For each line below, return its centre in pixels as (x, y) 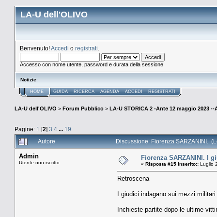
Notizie (28, 80)
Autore (46, 141)
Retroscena (133, 178)
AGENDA (110, 92)
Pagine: (25, 129)
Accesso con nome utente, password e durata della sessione (92, 64)
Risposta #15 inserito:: (172, 164)
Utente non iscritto (39, 162)
